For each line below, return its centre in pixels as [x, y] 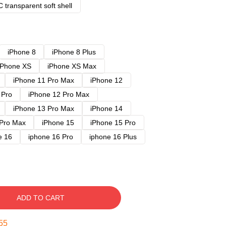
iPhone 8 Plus [74, 52]
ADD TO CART [40, 198]
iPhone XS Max [72, 66]
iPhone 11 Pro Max [44, 80]
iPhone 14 [106, 108]
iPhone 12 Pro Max [59, 94]
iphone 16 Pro [51, 137]
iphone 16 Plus [113, 137]
